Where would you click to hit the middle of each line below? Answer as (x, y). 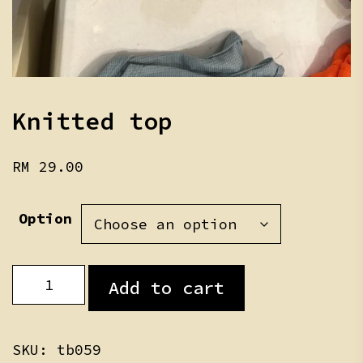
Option (45, 219)
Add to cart (167, 288)
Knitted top (92, 121)
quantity (47, 311)
